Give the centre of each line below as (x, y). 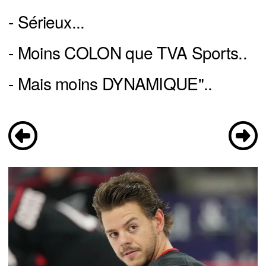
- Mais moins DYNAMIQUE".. (110, 83)
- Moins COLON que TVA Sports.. (128, 53)
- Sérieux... (47, 22)
